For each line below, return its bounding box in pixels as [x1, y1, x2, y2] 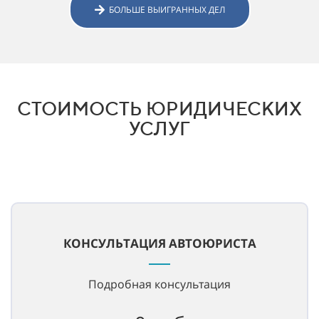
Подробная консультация [88, 276, 231, 293]
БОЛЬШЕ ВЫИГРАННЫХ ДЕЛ [108, 4, 225, 16]
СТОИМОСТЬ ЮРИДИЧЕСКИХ [17, 98, 302, 120]
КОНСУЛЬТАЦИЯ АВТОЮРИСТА [63, 235, 256, 252]
